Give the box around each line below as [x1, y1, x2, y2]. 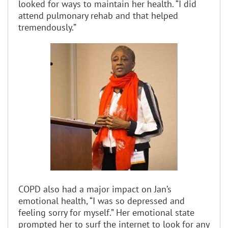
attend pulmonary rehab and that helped [18, 9, 178, 21]
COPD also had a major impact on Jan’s [18, 183, 172, 195]
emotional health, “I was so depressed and [18, 194, 185, 207]
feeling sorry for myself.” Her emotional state [18, 206, 194, 218]
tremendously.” [18, 21, 76, 33]
